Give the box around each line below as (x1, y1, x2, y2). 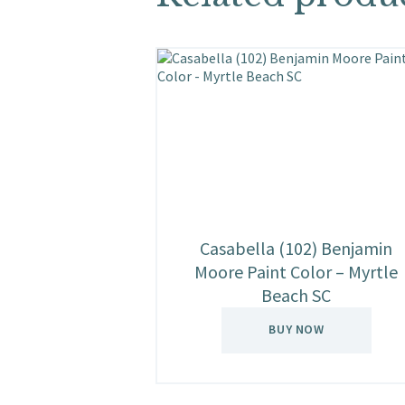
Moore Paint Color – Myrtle (194, 260, 399, 284)
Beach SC (261, 284, 332, 307)
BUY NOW (268, 321, 325, 338)
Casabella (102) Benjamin (200, 237, 393, 260)
